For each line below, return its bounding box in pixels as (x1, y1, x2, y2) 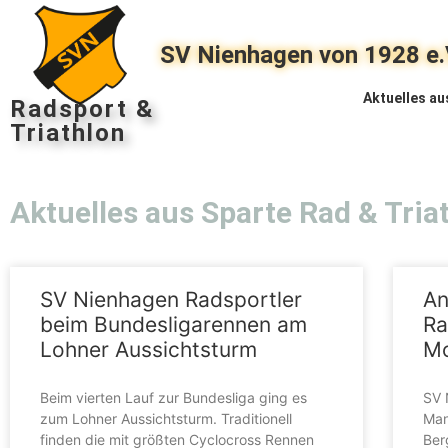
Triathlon (10, 118, 126, 147)
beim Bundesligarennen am (40, 311, 307, 337)
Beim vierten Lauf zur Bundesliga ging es (40, 388, 307, 406)
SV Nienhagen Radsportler (40, 286, 302, 312)
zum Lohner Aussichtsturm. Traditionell (40, 409, 292, 427)
